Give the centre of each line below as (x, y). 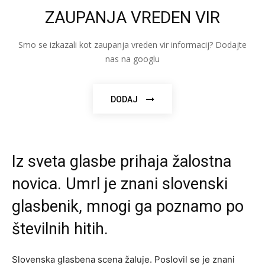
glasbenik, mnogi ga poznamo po (128, 206)
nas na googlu (132, 59)
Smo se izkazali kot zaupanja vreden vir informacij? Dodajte (132, 44)
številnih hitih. (60, 229)
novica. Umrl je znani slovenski (120, 184)
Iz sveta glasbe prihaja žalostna (122, 161)
